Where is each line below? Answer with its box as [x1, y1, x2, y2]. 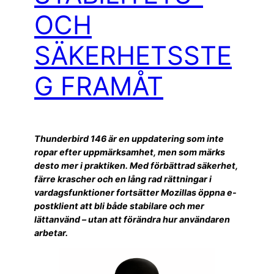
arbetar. [34, 227, 68, 238]
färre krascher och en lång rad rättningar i [34, 173, 212, 184]
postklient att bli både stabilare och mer [34, 200, 204, 211]
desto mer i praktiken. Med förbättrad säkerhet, [34, 160, 238, 171]
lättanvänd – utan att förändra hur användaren [34, 213, 230, 224]
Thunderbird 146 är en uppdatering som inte [34, 133, 224, 144]
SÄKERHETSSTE [34, 40, 232, 72]
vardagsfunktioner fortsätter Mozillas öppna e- [34, 187, 237, 198]
